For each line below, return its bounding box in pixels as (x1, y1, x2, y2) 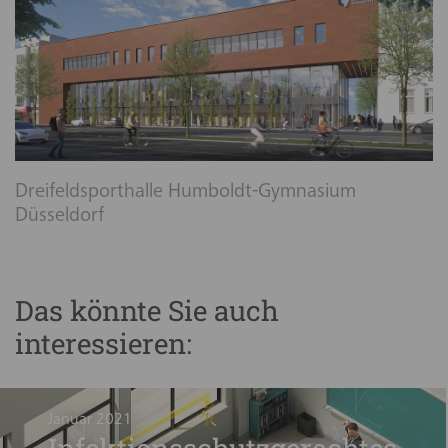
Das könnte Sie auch (15, 292, 279, 330)
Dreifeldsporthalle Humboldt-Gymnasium (15, 183, 356, 204)
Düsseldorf (15, 207, 104, 228)
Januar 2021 (48, 411, 132, 428)
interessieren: (15, 325, 192, 363)
